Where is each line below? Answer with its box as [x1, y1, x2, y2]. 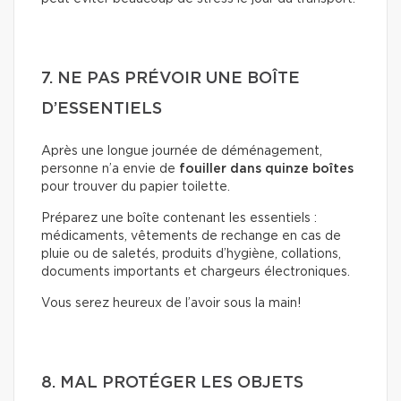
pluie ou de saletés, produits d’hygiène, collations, [41, 248, 341, 261]
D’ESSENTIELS [41, 101, 162, 118]
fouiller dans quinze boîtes [179, 163, 354, 176]
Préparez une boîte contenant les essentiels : [41, 212, 317, 226]
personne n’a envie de [41, 163, 179, 176]
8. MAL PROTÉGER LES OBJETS [41, 375, 303, 392]
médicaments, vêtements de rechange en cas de [41, 230, 341, 243]
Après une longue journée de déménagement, [41, 145, 322, 158]
